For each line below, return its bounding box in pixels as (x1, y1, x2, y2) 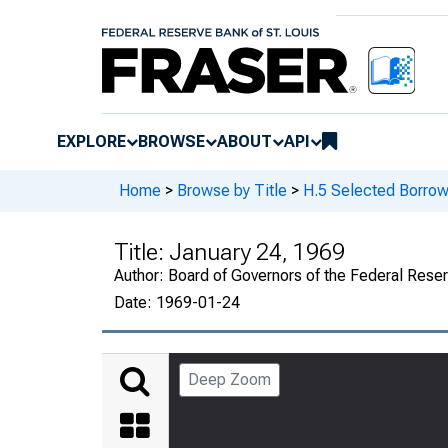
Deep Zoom (188, 369, 271, 389)
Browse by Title (177, 181, 287, 201)
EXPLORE (57, 131, 126, 151)
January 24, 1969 (169, 237, 345, 266)
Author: (114, 265, 168, 285)
